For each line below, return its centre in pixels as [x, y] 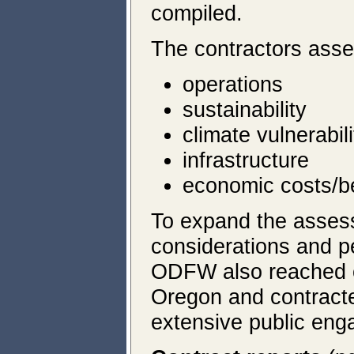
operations [233, 84]
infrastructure [246, 160]
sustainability [245, 109]
